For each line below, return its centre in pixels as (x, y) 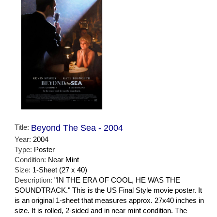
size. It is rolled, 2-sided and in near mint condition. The (101, 210)
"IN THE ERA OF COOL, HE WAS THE (117, 180)
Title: (23, 127)
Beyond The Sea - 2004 (77, 128)
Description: (34, 180)
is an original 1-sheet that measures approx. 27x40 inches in (109, 200)
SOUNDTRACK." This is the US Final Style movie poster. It (108, 190)
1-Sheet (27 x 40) (60, 170)
